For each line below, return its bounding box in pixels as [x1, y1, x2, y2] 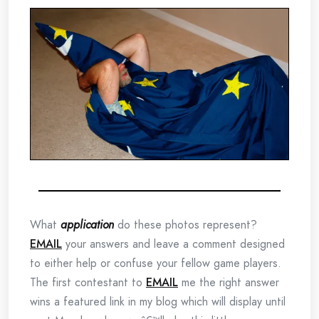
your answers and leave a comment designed [62, 236, 285, 253]
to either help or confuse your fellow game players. [30, 255, 281, 272]
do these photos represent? [114, 216, 257, 234]
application [61, 216, 114, 234]
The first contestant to [30, 274, 146, 291]
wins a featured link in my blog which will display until [30, 293, 286, 310]
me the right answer [178, 274, 279, 291]
